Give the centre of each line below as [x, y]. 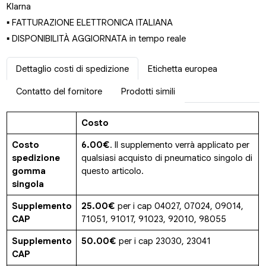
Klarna [19, 7]
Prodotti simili [148, 91]
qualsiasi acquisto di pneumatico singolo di [167, 158]
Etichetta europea [183, 69]
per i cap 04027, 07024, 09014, [179, 206]
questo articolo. [112, 171]
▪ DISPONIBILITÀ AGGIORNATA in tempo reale [96, 39]
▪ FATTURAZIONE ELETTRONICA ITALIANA [90, 23]
